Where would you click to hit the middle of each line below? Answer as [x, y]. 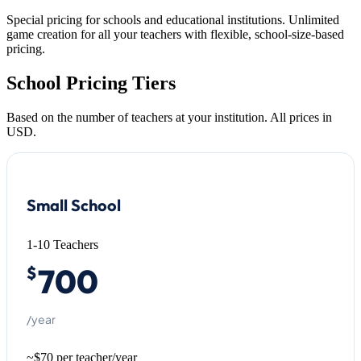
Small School [74, 205]
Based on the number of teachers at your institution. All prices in [169, 118]
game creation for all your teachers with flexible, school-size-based [175, 35]
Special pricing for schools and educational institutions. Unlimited [173, 20]
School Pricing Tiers [91, 83]
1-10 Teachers [62, 245]
